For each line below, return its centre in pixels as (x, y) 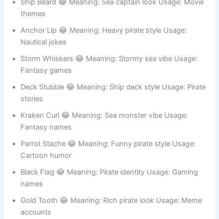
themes (33, 41)
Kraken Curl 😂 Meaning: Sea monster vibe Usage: (104, 142)
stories (32, 126)
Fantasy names (46, 154)
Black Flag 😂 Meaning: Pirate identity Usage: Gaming (109, 199)
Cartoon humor (46, 183)
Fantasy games (46, 98)
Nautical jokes (44, 69)
